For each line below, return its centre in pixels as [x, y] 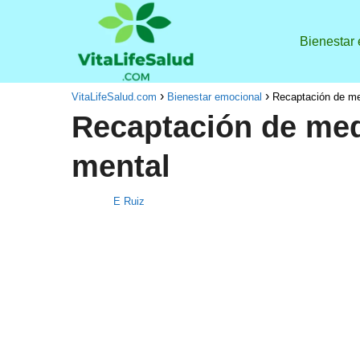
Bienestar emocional [214, 97]
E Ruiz [129, 202]
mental [121, 167]
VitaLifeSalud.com [114, 97]
